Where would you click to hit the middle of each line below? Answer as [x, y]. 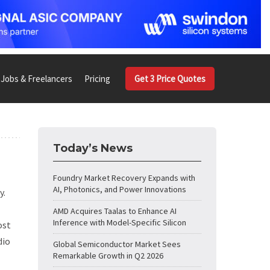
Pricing [97, 78]
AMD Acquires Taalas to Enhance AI [115, 211]
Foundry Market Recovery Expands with [124, 178]
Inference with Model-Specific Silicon [120, 222]
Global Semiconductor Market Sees [117, 244]
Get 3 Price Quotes [170, 79]
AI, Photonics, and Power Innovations [120, 189]
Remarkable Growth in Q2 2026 [108, 256]
